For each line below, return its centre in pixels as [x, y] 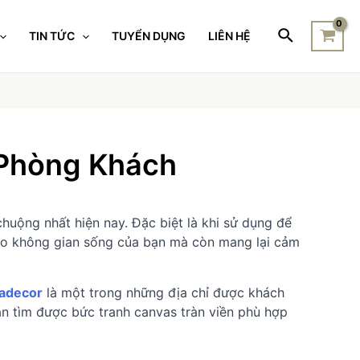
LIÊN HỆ [230, 36]
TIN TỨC [52, 36]
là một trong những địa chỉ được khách [164, 292]
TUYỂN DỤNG [149, 36]
